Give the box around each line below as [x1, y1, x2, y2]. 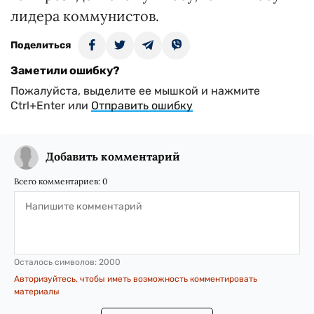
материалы [14, 287, 60, 296]
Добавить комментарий [46, 149, 180, 163]
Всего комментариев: [14, 176, 102, 186]
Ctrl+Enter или [11, 99, 91, 112]
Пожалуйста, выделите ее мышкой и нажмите [11, 84, 260, 97]
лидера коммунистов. [11, 7, 159, 25]
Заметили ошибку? [11, 64, 120, 77]
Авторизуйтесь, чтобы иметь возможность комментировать [14, 274, 257, 284]
